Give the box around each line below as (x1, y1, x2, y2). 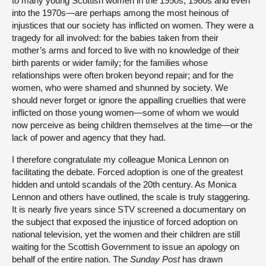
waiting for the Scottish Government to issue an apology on (12, 241, 239, 252)
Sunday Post (130, 254, 180, 264)
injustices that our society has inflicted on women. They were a (12, 20, 254, 30)
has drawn (180, 254, 223, 264)
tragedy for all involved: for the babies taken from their (12, 32, 218, 43)
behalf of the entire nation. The (12, 254, 130, 264)
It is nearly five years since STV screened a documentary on (12, 204, 246, 214)
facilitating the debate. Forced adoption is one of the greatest (12, 166, 243, 177)
